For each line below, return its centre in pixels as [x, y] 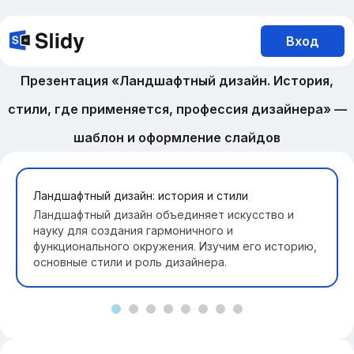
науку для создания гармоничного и [133, 230]
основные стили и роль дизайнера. [130, 262]
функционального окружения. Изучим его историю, [175, 246]
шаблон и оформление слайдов [177, 137]
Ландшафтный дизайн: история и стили [141, 196]
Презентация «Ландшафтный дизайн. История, [177, 81]
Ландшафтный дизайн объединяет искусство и [164, 215]
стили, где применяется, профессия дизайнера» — [177, 109]
